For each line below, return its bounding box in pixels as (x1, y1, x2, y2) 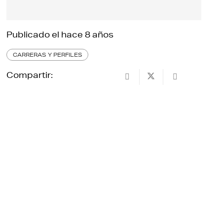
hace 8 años (61, 29, 114, 39)
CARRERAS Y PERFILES (12, 51, 82, 59)
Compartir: (6, 69, 53, 80)
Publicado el (6, 29, 62, 39)
